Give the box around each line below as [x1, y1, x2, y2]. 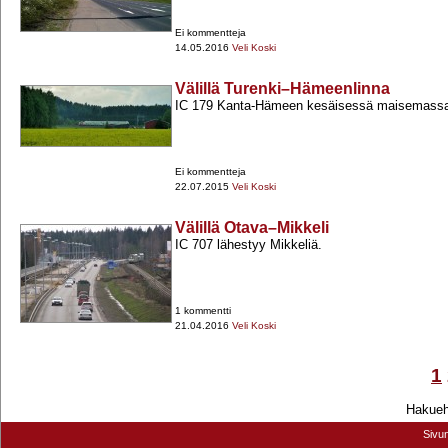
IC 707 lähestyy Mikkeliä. [175, 237, 322, 253]
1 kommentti [175, 305, 231, 317]
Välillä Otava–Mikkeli [175, 219, 329, 237]
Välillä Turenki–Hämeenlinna [175, 80, 390, 98]
